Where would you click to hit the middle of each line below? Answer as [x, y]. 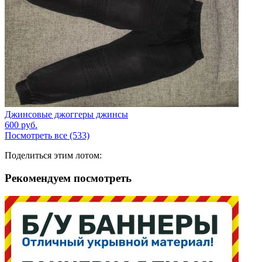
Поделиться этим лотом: [53, 156]
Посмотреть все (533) [47, 136]
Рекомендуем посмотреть [68, 178]
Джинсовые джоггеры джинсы [66, 115]
